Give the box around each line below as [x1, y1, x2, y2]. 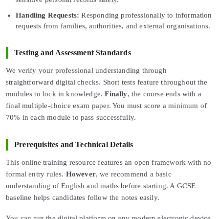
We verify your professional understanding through [6, 66, 167, 74]
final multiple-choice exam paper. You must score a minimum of [6, 102, 207, 109]
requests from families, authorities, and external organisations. [16, 22, 211, 30]
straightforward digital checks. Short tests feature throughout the [6, 78, 207, 86]
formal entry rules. [6, 170, 66, 178]
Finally [105, 90, 128, 98]
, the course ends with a [127, 90, 201, 98]
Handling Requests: [16, 11, 80, 19]
